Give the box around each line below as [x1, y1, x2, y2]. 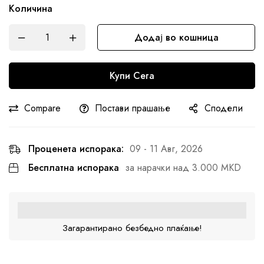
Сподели [204, 101, 243, 115]
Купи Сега [110, 69, 154, 83]
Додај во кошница [134, 31, 219, 45]
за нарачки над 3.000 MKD [125, 161, 241, 175]
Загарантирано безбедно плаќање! [62, 221, 202, 235]
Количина [9, 2, 52, 16]
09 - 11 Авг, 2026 [130, 142, 203, 156]
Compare [24, 101, 61, 115]
